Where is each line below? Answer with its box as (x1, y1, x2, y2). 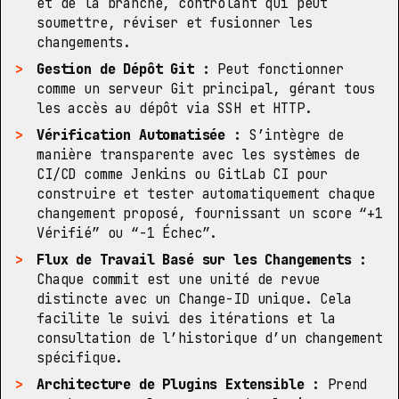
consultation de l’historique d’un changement (37, 329, 383, 347)
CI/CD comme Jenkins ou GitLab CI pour (37, 165, 329, 183)
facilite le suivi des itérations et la (37, 309, 336, 328)
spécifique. (37, 348, 124, 367)
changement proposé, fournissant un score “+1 (37, 204, 383, 223)
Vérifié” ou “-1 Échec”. (37, 224, 218, 242)
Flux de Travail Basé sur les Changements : (37, 250, 368, 269)
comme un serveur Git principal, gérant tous (37, 79, 376, 98)
